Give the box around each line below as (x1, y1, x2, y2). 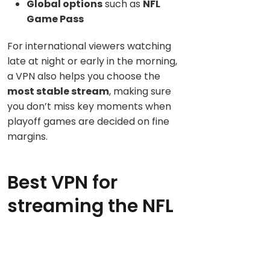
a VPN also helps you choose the (7, 69, 160, 83)
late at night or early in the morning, (7, 54, 177, 68)
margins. (7, 129, 48, 143)
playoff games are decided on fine (7, 114, 169, 128)
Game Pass (27, 11, 84, 26)
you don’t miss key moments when (7, 99, 171, 113)
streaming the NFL (7, 193, 174, 219)
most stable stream (7, 84, 109, 98)
